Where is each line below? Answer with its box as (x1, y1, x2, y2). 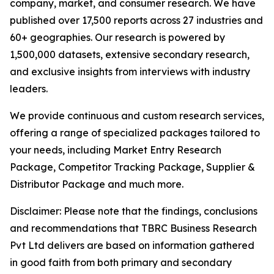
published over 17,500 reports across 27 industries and (10, 14, 263, 27)
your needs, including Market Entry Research (10, 144, 221, 157)
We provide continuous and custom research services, (10, 109, 264, 122)
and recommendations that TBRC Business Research (10, 222, 257, 235)
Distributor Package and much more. (10, 178, 183, 191)
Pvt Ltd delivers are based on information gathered (10, 239, 254, 252)
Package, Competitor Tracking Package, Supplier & (10, 161, 255, 174)
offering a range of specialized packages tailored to (10, 127, 260, 139)
